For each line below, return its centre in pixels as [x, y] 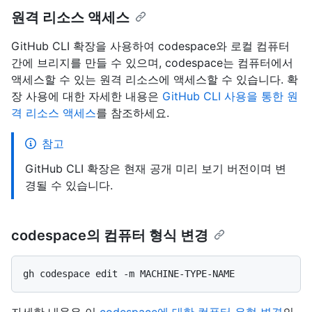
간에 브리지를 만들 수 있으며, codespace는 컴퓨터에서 [152, 62]
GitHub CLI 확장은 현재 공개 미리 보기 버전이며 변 [156, 168]
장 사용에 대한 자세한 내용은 [87, 96]
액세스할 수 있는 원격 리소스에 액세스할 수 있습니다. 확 [155, 79]
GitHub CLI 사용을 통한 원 [230, 96]
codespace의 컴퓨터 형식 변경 [110, 235]
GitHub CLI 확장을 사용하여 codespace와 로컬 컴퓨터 [150, 46]
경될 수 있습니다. [69, 185]
